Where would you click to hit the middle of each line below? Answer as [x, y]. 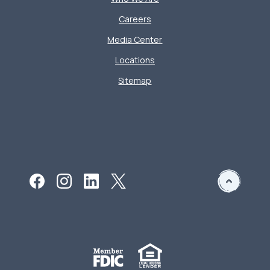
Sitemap [135, 80]
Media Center [135, 39]
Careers [135, 19]
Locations [135, 60]
